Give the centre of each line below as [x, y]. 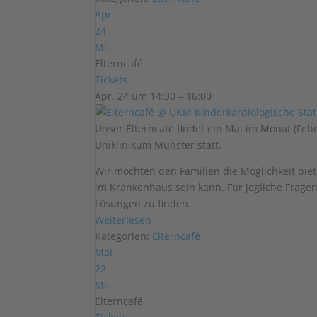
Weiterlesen [123, 220]
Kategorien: [124, 236]
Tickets [111, 80]
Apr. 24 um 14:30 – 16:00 [154, 96]
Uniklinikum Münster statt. [158, 145]
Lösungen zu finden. [143, 203]
